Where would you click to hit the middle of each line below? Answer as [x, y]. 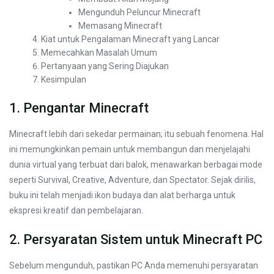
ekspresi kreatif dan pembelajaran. [76, 211]
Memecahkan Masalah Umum [99, 53]
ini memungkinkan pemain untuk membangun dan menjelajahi [130, 150]
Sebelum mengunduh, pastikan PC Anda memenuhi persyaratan [134, 266]
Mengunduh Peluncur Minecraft [140, 13]
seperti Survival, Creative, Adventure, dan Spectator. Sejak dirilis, [132, 180]
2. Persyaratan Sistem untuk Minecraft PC [136, 240]
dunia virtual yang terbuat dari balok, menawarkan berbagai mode [136, 165]
